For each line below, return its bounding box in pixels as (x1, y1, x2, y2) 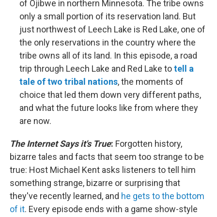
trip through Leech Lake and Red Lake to (19, 63, 174, 74)
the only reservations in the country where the (19, 37, 196, 48)
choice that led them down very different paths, (19, 90, 201, 100)
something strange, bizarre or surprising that (10, 178, 180, 188)
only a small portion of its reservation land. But (19, 11, 196, 22)
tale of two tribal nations (19, 77, 118, 87)
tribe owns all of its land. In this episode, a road (19, 50, 197, 61)
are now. (19, 116, 51, 126)
